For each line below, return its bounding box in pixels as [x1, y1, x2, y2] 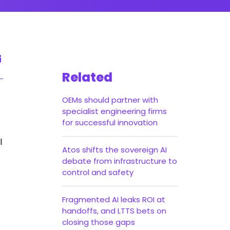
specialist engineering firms [62, 106, 167, 117]
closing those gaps [62, 217, 135, 227]
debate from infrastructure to [62, 156, 177, 166]
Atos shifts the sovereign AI [62, 144, 167, 155]
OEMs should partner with [62, 94, 158, 105]
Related [62, 69, 112, 86]
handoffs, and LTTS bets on [62, 205, 166, 216]
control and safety [62, 167, 133, 178]
